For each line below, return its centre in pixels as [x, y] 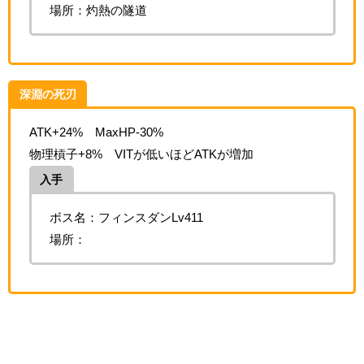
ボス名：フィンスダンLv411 [126, 218]
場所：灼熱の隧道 [98, 11]
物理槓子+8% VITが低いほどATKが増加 [141, 154]
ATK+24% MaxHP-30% [96, 132]
